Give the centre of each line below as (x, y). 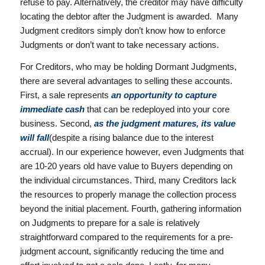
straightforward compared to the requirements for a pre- (126, 237)
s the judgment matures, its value (167, 123)
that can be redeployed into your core (157, 109)
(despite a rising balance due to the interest (131, 137)
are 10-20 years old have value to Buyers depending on (126, 166)
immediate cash (52, 109)
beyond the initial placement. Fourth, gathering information (130, 208)
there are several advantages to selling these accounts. (126, 80)
